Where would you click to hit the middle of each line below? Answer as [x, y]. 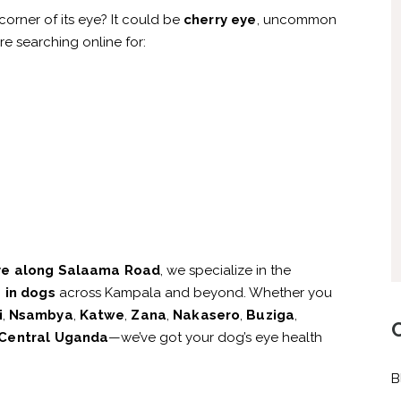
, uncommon [296, 20]
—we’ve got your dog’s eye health [216, 338]
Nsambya [41, 316]
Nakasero [207, 316]
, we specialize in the [226, 271]
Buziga [271, 316]
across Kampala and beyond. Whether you [193, 293]
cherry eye [220, 20]
